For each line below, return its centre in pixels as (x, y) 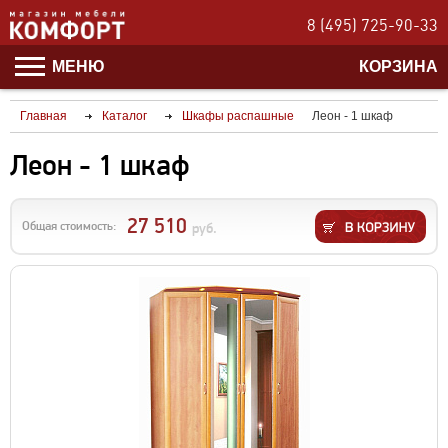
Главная (43, 116)
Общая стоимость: (69, 226)
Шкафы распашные (238, 116)
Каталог (124, 116)
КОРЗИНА (398, 66)
